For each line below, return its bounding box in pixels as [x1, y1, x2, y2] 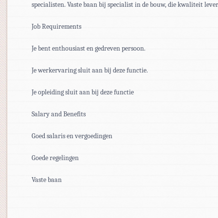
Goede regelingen [32, 154, 79, 162]
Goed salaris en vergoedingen [32, 132, 112, 140]
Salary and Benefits [32, 110, 86, 118]
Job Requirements [32, 22, 81, 31]
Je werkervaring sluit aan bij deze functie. [32, 66, 148, 74]
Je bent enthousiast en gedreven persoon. [32, 44, 145, 53]
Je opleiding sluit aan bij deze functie [32, 88, 134, 96]
